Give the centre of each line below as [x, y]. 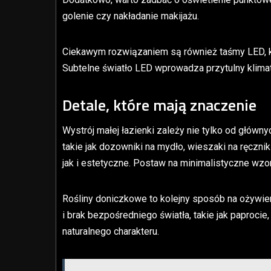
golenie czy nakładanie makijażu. [131, 16]
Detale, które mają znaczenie [159, 105]
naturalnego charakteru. [111, 231]
